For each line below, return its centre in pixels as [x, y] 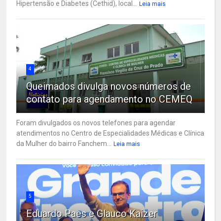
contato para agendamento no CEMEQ [110, 99]
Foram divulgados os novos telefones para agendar [96, 123]
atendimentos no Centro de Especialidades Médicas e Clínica [110, 133]
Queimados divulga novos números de [109, 86]
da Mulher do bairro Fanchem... [64, 143]
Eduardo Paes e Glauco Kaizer [92, 213]
